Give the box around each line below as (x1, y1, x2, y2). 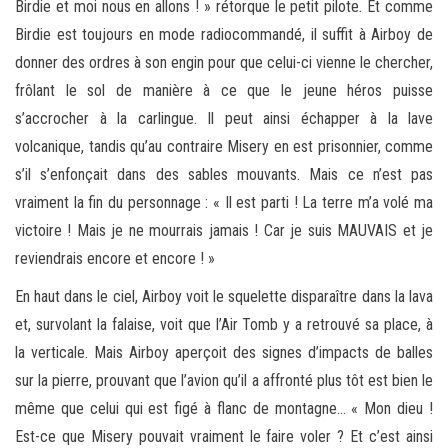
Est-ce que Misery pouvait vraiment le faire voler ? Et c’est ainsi (15, 426, 433, 446)
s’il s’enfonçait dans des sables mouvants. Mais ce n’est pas (15, 164, 433, 184)
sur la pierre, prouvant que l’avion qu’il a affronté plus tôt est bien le (15, 370, 433, 390)
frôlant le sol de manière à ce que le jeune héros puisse (15, 80, 433, 100)
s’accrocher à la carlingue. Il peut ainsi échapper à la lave (15, 108, 433, 128)
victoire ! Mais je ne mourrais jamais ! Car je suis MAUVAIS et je (15, 220, 433, 240)
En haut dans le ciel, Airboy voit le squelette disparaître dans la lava (15, 286, 433, 306)
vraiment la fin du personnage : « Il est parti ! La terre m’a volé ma (15, 192, 433, 212)
